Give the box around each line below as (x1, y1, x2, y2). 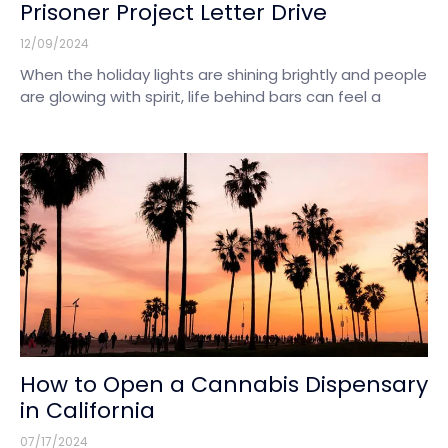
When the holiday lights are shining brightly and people (20, 63, 427, 85)
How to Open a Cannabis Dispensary (20, 368, 428, 400)
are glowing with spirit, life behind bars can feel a (20, 85, 381, 107)
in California (20, 394, 155, 426)
